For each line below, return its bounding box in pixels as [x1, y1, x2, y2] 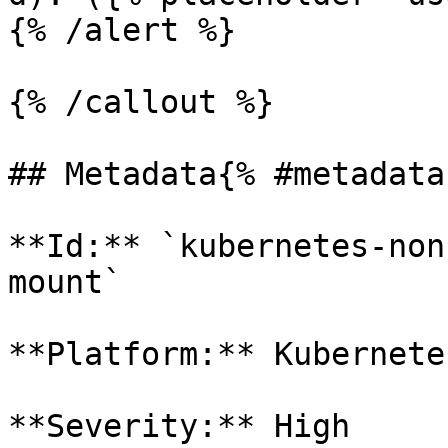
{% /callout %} [8, 84, 274, 120]
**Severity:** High [8, 408, 350, 444]
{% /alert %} [8, 12, 236, 48]
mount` [8, 264, 141, 300]
